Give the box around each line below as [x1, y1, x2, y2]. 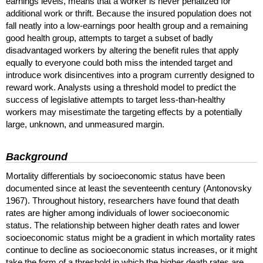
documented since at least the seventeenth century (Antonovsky [6, 183, 252, 193]
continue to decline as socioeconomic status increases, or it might [6, 244, 257, 255]
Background [6, 151, 68, 163]
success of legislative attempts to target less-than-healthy [6, 95, 225, 105]
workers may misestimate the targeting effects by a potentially [6, 107, 242, 117]
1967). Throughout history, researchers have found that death [6, 195, 239, 205]
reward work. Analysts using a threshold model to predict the [6, 82, 236, 93]
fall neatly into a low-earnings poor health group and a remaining [6, 21, 248, 31]
